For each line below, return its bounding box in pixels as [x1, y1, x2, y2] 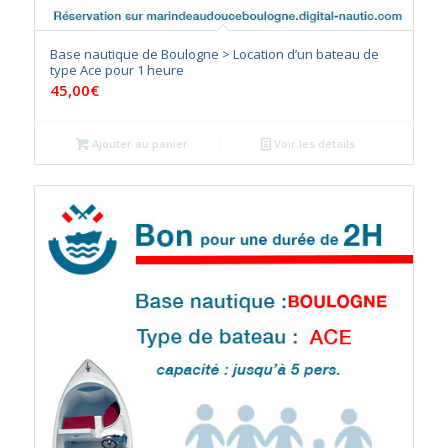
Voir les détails [271, 135, 356, 151]
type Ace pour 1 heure [49, 60, 184, 79]
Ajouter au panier [89, 135, 189, 151]
